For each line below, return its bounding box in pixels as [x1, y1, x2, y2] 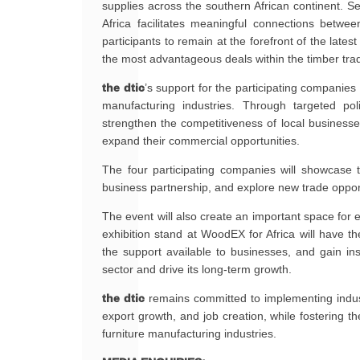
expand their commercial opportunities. [102, 134, 300, 147]
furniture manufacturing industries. [102, 327, 276, 340]
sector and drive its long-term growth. [102, 263, 292, 276]
